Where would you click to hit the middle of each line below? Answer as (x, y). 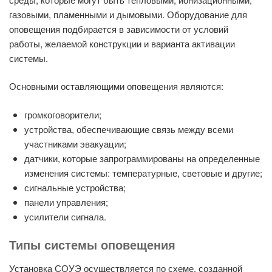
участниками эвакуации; (75, 143)
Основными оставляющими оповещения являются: (116, 86)
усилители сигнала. (65, 216)
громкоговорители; (63, 114)
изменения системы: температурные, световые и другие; (143, 172)
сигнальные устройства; (75, 187)
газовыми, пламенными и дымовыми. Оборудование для (128, 14)
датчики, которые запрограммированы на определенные (142, 158)
